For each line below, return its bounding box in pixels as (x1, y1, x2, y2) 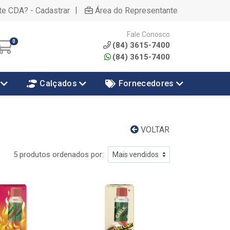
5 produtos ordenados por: (13, 150, 104, 159)
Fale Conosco (127, 30, 170, 39)
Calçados (40, 79, 78, 88)
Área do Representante (95, 5, 178, 15)
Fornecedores (118, 79, 174, 88)
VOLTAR (139, 125, 169, 135)
